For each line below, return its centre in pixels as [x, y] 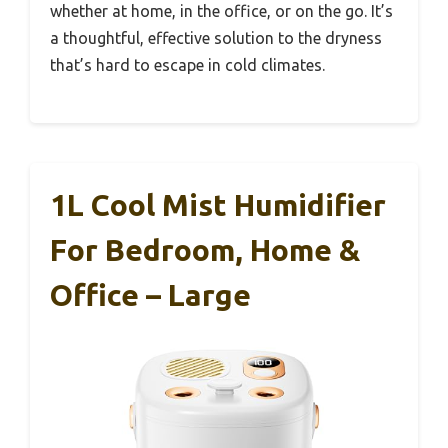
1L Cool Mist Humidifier [218, 204]
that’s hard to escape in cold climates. [187, 64]
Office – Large [150, 294]
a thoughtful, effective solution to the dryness [216, 37]
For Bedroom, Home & [205, 249]
